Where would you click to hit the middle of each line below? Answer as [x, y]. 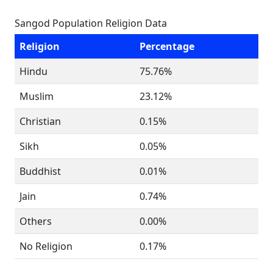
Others [36, 221]
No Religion [46, 246]
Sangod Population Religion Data [91, 23]
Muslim [37, 96]
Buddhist [40, 171]
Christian [40, 121]
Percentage [167, 46]
